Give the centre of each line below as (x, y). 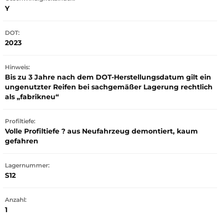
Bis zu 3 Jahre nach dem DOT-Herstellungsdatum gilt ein (108, 77)
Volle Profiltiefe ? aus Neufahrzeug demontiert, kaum (101, 131)
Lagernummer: (27, 165)
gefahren (22, 141)
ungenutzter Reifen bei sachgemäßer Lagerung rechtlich (109, 87)
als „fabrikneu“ (32, 97)
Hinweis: (17, 67)
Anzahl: (16, 200)
